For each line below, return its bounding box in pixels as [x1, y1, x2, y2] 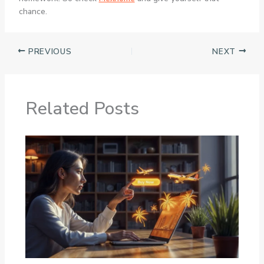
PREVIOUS [25, 45, 72, 57]
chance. [18, 5, 47, 17]
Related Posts [25, 97, 139, 121]
